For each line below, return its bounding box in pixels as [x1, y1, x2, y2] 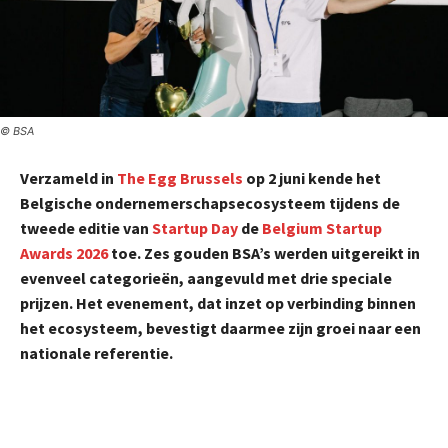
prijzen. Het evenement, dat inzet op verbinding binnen [20, 293, 416, 314]
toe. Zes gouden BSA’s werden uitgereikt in [108, 243, 420, 264]
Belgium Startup [262, 218, 382, 239]
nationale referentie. [20, 343, 173, 364]
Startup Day [152, 218, 238, 239]
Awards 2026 [20, 243, 108, 264]
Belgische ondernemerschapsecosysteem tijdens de [20, 193, 400, 214]
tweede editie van [20, 218, 152, 239]
